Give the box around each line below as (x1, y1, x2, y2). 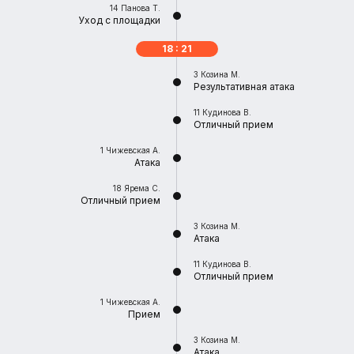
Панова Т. (121, 3, 160, 13)
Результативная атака (194, 81, 295, 92)
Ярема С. (124, 183, 160, 193)
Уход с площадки (78, 14, 160, 26)
